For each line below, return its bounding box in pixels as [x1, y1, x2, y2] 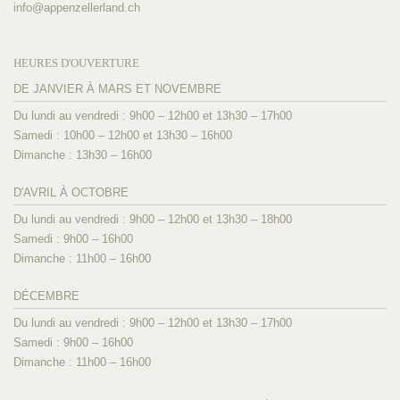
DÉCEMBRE [13, 289, 79, 304]
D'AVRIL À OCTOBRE [13, 186, 129, 200]
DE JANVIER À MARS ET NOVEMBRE [13, 82, 221, 96]
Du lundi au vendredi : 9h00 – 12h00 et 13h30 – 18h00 [13, 212, 292, 227]
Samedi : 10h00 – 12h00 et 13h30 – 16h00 [13, 129, 232, 143]
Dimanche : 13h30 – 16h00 [13, 148, 152, 162]
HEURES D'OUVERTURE [13, 55, 139, 70]
